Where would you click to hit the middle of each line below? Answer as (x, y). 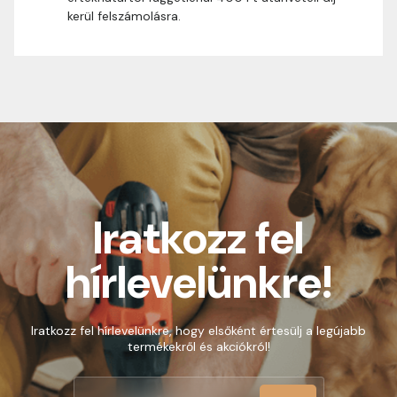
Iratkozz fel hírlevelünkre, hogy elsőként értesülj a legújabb (198, 331)
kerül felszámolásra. (124, 16)
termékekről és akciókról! (198, 346)
